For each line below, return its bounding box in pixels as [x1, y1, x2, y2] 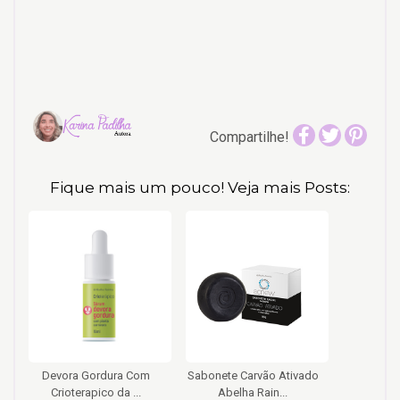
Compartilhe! [210, 129, 294, 146]
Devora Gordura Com [41, 369, 150, 382]
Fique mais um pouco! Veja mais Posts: [50, 179, 350, 196]
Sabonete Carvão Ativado [187, 369, 319, 382]
